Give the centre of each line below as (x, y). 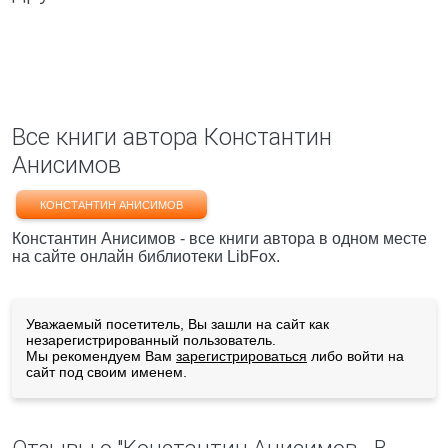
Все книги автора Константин (172, 137)
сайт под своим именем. (106, 372)
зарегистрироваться (241, 356)
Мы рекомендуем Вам (101, 356)
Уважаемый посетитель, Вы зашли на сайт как (177, 324)
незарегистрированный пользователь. (151, 340)
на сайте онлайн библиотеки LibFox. (146, 256)
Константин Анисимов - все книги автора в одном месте (219, 238)
